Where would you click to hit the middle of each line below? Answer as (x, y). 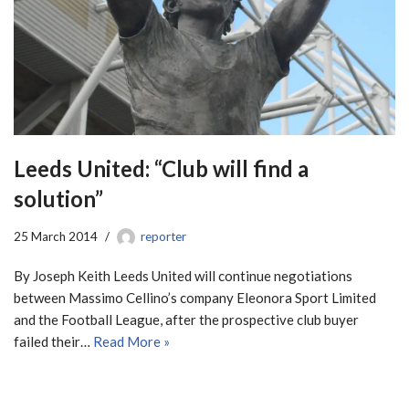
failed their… (53, 341)
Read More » (131, 341)
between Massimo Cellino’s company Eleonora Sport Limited (195, 297)
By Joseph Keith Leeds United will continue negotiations (183, 275)
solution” (58, 198)
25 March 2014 (56, 236)
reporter (163, 236)
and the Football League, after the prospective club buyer (186, 319)
